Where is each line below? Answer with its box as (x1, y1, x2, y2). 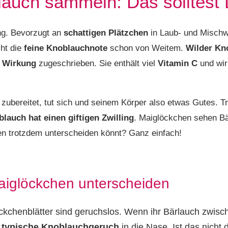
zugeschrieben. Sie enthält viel (36, 59, 158, 69)
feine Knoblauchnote (24, 43, 110, 53)
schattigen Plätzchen (64, 28, 148, 38)
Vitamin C (158, 59, 200, 69)
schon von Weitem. (110, 43, 186, 53)
